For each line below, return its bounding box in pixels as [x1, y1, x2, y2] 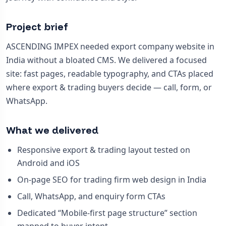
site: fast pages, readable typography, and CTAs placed [6, 68, 213, 79]
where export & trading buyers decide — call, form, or [6, 81, 212, 93]
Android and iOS [17, 157, 80, 168]
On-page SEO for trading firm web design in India [17, 174, 206, 185]
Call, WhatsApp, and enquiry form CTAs [17, 190, 165, 202]
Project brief [6, 21, 68, 33]
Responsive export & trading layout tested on [17, 144, 190, 155]
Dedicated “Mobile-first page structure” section [17, 207, 197, 219]
